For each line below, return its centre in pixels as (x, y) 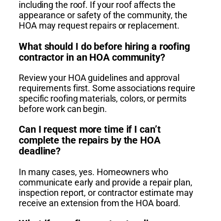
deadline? (40, 151)
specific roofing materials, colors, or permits (103, 99)
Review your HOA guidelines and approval (99, 78)
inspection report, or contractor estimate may (106, 192)
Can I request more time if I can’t (90, 129)
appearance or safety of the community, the (103, 15)
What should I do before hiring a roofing (104, 46)
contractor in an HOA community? (92, 57)
